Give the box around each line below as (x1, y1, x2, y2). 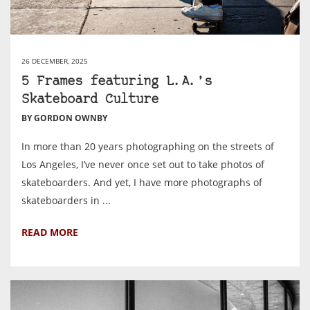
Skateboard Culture (21, 93, 158, 107)
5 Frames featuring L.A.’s (21, 75, 212, 89)
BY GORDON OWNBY (21, 112, 107, 124)
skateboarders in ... (21, 194, 111, 207)
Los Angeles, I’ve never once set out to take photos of (21, 158, 264, 171)
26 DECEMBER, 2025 (21, 56, 88, 66)
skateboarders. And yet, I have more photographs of (21, 176, 262, 189)
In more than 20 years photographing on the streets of (21, 140, 274, 153)
